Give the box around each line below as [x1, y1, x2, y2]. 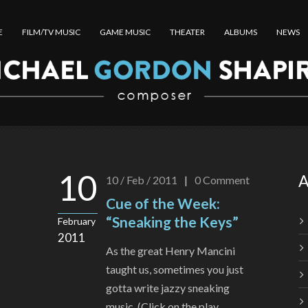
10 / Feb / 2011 [106, 173, 177, 187]
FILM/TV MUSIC [21, 27, 80, 37]
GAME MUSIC [99, 27, 151, 37]
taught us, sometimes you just [106, 263, 243, 276]
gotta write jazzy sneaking [106, 281, 230, 295]
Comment [203, 173, 250, 187]
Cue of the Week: [106, 195, 220, 212]
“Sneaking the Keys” [106, 213, 239, 231]
